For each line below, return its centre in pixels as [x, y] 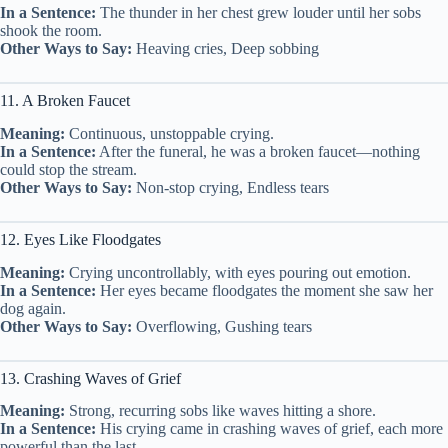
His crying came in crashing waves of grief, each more [269, 429]
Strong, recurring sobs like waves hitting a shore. [220, 411]
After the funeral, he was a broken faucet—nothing [258, 151]
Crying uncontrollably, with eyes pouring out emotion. [238, 272]
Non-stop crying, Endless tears [230, 187]
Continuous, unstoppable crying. [169, 133]
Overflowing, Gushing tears [222, 326]
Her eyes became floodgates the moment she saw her [264, 290]
